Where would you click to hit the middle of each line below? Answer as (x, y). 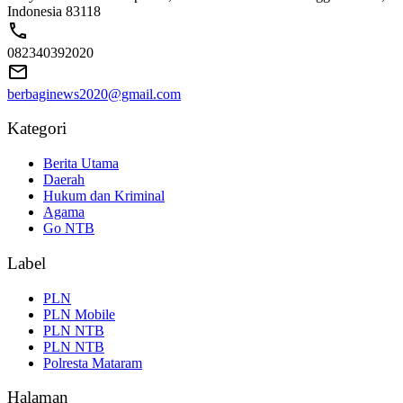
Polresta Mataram (93, 363)
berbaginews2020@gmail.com (94, 94)
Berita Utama (81, 164)
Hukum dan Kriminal (104, 196)
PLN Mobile (79, 314)
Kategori (37, 129)
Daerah (64, 180)
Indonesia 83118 (54, 11)
